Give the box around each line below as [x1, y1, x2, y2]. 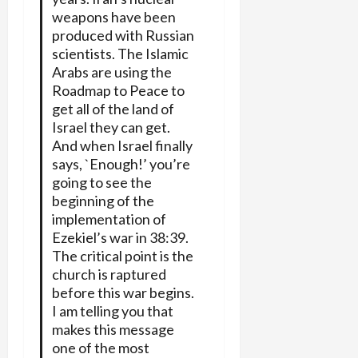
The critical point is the [51, 246, 193, 265]
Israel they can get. [51, 117, 170, 136]
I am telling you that [51, 301, 173, 320]
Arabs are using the [51, 62, 172, 81]
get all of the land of [51, 99, 174, 117]
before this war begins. [51, 283, 194, 301]
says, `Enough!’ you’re [51, 154, 190, 173]
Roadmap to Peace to [51, 81, 185, 99]
